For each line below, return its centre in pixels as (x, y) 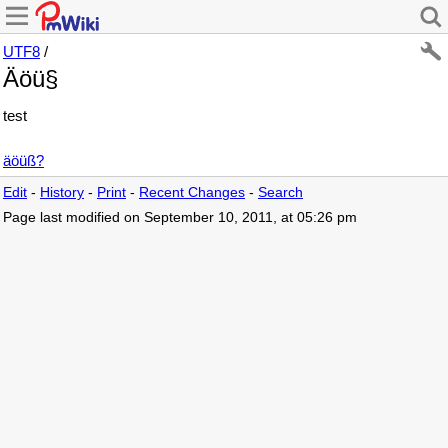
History (62, 192)
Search (280, 192)
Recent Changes (192, 192)
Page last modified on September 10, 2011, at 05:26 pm (180, 217)
